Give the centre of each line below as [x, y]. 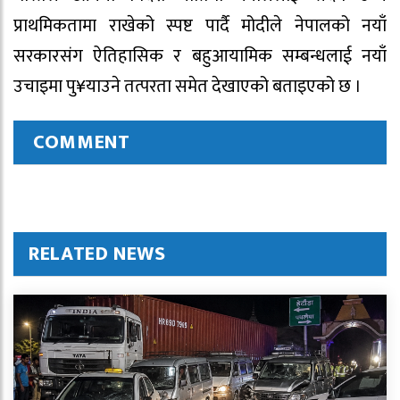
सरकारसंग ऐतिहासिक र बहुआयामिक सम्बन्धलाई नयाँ [200, 57]
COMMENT [82, 143]
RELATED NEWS [97, 254]
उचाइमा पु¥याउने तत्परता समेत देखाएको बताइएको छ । [187, 87]
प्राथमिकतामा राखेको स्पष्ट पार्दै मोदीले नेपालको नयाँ [200, 26]
